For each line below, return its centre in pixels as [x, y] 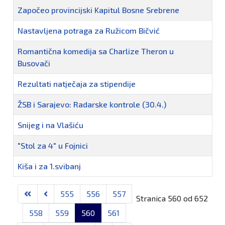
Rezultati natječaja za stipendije [77, 84]
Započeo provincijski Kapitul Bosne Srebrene [98, 10]
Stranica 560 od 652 [172, 198]
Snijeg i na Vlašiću [50, 125]
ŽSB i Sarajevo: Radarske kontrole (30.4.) [92, 104]
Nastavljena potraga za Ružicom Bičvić [89, 31]
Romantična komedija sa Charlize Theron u [96, 51]
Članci [23, 182]
